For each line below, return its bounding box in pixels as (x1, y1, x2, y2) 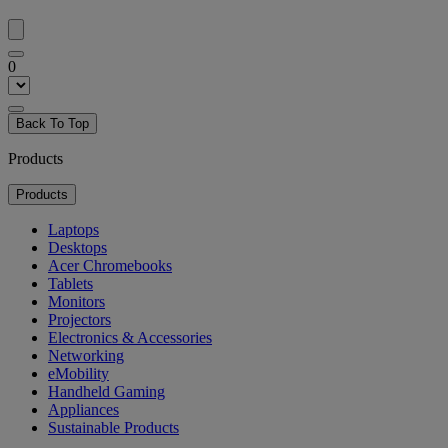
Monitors (48, 293, 105, 311)
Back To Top (16, 116, 89, 132)
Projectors (48, 311, 111, 329)
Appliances (48, 401, 119, 419)
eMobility (48, 365, 109, 383)
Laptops (48, 221, 99, 239)
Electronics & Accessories (48, 329, 212, 347)
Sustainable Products (48, 419, 179, 437)
